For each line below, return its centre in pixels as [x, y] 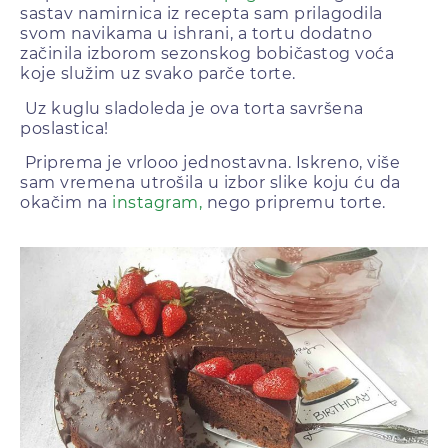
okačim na [66, 203]
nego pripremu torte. [296, 203]
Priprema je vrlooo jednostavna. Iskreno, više [210, 163]
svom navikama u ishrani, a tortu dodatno [196, 34]
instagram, [159, 203]
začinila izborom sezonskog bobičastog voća [207, 54]
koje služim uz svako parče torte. [158, 74]
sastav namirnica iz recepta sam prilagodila [201, 14]
